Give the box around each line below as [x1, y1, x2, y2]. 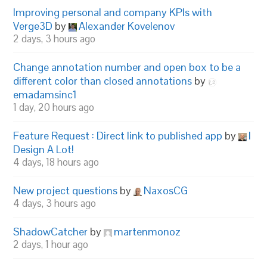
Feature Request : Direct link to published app [13, 129, 223, 142]
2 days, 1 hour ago [13, 238, 89, 251]
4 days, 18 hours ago [13, 156, 100, 169]
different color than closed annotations [13, 74, 193, 88]
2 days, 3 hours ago [13, 32, 96, 45]
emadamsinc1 [13, 88, 77, 101]
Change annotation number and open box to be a [13, 60, 241, 74]
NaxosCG [144, 184, 188, 197]
